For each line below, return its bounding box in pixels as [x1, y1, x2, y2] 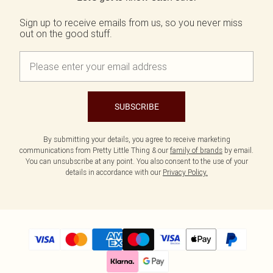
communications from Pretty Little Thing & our [19, 146, 170, 155]
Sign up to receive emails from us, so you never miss [19, 16, 243, 29]
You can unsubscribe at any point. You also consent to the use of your [25, 157, 248, 166]
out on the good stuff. [19, 27, 112, 40]
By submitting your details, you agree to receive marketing [43, 135, 230, 144]
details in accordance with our [65, 168, 163, 177]
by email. [222, 146, 253, 155]
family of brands [170, 146, 222, 155]
